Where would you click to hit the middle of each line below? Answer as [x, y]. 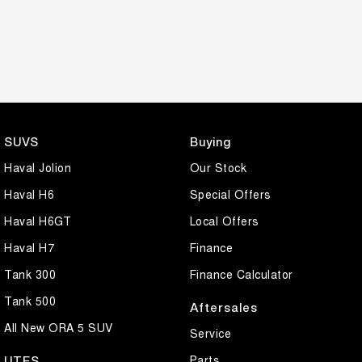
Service [210, 333]
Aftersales [223, 307]
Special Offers [230, 194]
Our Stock [218, 167]
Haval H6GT [38, 220]
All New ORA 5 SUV [59, 327]
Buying [210, 141]
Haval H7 [29, 247]
